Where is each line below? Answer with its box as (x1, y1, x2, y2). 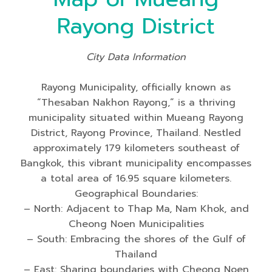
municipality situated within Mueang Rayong (29, 110, 243, 125)
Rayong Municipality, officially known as (41, 80, 231, 95)
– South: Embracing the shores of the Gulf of (26, 232, 246, 246)
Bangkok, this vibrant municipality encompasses (21, 156, 251, 171)
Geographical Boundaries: (74, 186, 198, 201)
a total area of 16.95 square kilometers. (41, 171, 231, 186)
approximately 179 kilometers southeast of (32, 141, 240, 155)
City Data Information (86, 50, 186, 64)
